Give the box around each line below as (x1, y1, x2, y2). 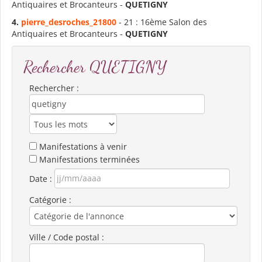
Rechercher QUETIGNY (23, 56, 167, 77)
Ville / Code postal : (29, 231, 104, 243)
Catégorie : (29, 194, 71, 205)
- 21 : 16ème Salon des (116, 16, 207, 27)
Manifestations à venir (39, 140, 127, 152)
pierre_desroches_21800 (21, 16, 116, 27)
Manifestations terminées (39, 153, 140, 165)
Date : (29, 173, 54, 184)
